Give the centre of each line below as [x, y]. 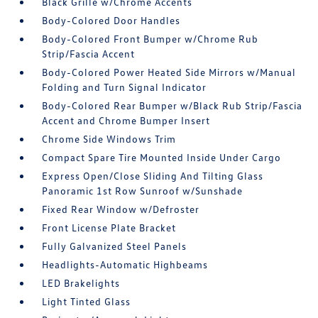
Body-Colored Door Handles [111, 20]
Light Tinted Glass [87, 301]
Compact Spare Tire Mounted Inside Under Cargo [162, 157]
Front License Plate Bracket [109, 227]
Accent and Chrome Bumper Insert [126, 120]
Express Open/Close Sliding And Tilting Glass [153, 176]
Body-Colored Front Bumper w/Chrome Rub [150, 39]
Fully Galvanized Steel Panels [115, 246]
